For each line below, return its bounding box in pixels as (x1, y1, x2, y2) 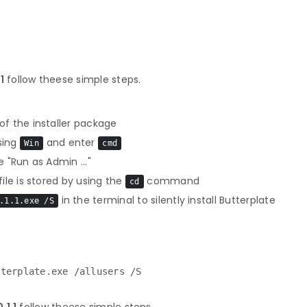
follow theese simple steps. (3, 73, 141, 86)
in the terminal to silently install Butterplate (58, 193, 275, 207)
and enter (43, 136, 98, 149)
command (144, 174, 199, 188)
